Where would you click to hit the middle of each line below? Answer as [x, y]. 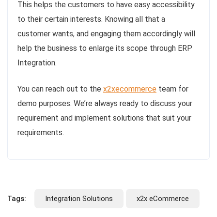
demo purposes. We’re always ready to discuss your [105, 104]
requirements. [41, 133]
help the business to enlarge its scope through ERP [105, 48]
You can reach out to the [60, 89]
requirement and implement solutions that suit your [104, 118]
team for [172, 89]
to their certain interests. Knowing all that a [91, 19]
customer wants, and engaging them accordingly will [106, 34]
